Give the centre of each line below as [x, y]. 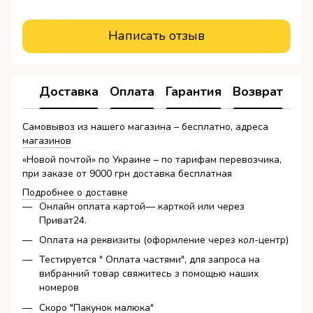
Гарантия [194, 92]
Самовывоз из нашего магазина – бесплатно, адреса [145, 126]
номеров [59, 288]
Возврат [258, 92]
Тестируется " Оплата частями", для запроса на [150, 260]
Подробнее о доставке [75, 192]
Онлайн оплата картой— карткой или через [142, 206]
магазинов [47, 140]
